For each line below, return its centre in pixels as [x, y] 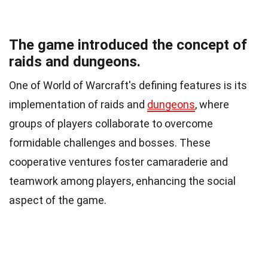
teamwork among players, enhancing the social [122, 181]
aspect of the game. [58, 200]
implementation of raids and [78, 105]
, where [212, 105]
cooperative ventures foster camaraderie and [118, 162]
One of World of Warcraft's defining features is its [128, 86]
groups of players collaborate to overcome [111, 124]
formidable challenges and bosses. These [110, 143]
